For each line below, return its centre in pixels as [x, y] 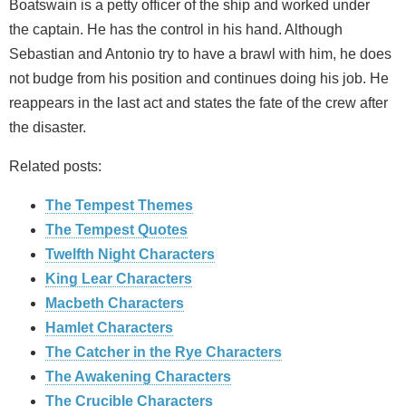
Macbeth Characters [115, 304]
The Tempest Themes [119, 206]
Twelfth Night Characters [130, 255]
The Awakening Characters [138, 377]
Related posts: [55, 167]
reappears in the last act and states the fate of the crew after [198, 103]
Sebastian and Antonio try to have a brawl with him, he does [200, 54]
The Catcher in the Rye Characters [164, 353]
